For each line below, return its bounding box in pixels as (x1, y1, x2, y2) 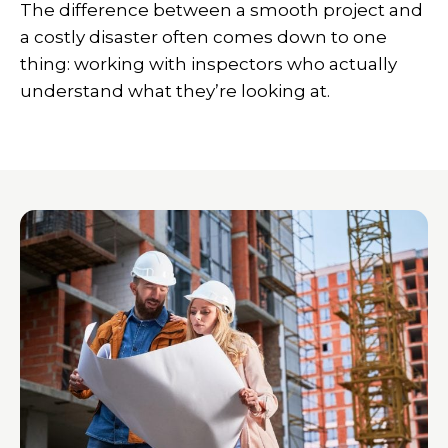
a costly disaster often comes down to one (20, 27, 387, 47)
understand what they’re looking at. (20, 81, 330, 101)
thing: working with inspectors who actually (20, 54, 397, 74)
